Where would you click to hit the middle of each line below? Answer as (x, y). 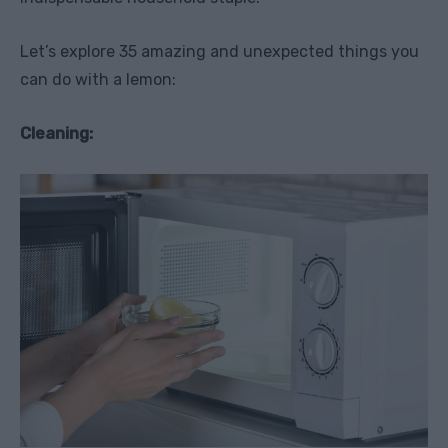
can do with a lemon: (98, 80)
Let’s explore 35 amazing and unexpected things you (219, 52)
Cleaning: (56, 134)
